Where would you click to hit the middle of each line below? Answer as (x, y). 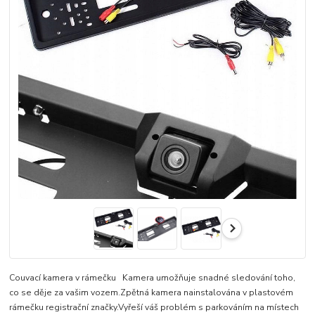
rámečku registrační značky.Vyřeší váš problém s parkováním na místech (154, 308)
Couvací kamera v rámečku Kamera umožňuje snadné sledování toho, (153, 278)
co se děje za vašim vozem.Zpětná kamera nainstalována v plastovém (152, 293)
